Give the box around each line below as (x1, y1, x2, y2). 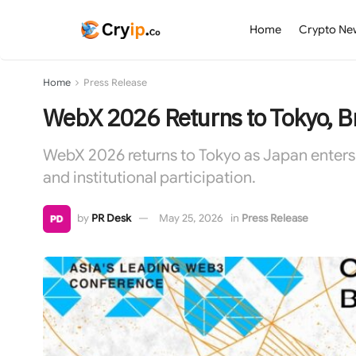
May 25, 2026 (158, 211, 223, 225)
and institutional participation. (42, 167, 256, 188)
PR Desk (91, 211, 131, 225)
